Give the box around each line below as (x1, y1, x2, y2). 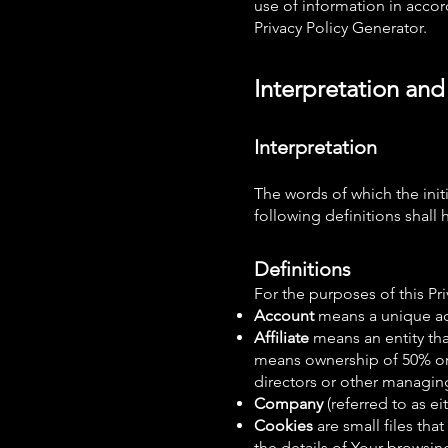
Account (254, 306, 314, 325)
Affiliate (254, 328, 309, 347)
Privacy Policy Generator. (254, 18, 427, 37)
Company (254, 394, 327, 413)
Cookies (254, 416, 313, 435)
